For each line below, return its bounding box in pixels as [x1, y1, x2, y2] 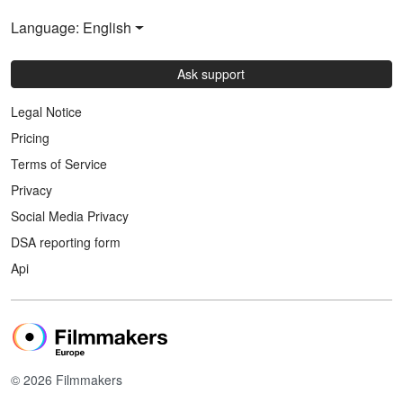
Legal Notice [11, 103, 82, 121]
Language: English [11, 17, 131, 39]
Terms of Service [11, 155, 107, 174]
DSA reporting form [11, 233, 121, 252]
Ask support [177, 65, 246, 84]
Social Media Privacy [11, 207, 129, 226]
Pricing [11, 129, 49, 148]
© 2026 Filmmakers [11, 371, 122, 390]
